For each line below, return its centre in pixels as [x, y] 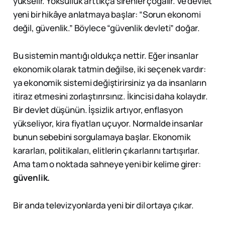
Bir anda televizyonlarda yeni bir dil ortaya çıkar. [103, 205]
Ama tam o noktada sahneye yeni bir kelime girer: [107, 164]
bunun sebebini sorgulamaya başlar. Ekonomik [102, 137]
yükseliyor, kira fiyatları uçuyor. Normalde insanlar [108, 124]
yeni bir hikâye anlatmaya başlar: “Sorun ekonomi [107, 15]
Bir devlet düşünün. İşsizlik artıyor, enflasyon [98, 110]
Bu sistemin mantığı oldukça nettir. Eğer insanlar [105, 56]
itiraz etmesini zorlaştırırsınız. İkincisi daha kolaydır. [110, 96]
